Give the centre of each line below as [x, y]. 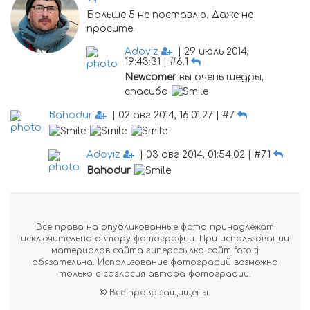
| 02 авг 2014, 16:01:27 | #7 [172, 115]
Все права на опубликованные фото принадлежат [155, 227]
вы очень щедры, [220, 77]
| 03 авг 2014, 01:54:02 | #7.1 [204, 155]
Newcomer [151, 77]
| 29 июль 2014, [211, 52]
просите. [111, 29]
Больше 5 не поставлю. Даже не [170, 15]
